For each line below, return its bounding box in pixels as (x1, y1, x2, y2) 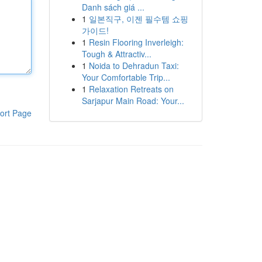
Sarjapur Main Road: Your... (81, 95, 184, 106)
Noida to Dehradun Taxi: (88, 60, 179, 71)
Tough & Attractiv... (81, 48, 151, 60)
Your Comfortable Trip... (81, 71, 170, 83)
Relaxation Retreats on (88, 83, 174, 95)
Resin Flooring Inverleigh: (88, 36, 184, 48)
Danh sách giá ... (81, 1, 144, 13)
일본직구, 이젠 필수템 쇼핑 (88, 13, 188, 25)
